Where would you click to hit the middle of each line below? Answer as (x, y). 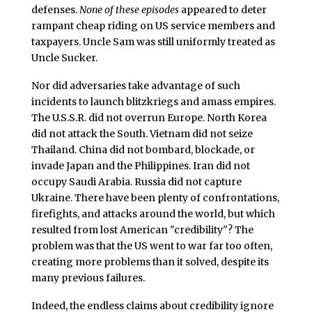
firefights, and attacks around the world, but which (153, 213)
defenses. (55, 10)
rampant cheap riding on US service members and (153, 26)
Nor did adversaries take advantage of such (135, 85)
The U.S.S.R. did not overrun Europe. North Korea (149, 117)
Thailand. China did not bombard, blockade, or (143, 149)
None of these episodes (129, 10)
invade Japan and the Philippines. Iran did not (140, 165)
